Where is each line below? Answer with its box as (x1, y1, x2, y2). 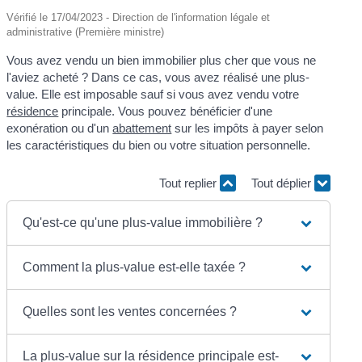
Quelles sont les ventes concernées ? (23, 304, 238, 318)
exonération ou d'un (6, 120, 113, 135)
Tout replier (158, 176, 220, 191)
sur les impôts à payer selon (171, 120, 324, 135)
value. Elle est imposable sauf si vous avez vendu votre (6, 86, 300, 101)
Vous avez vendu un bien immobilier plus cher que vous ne (6, 53, 317, 67)
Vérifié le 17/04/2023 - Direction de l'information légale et (6, 11, 271, 23)
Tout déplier (250, 176, 314, 191)
